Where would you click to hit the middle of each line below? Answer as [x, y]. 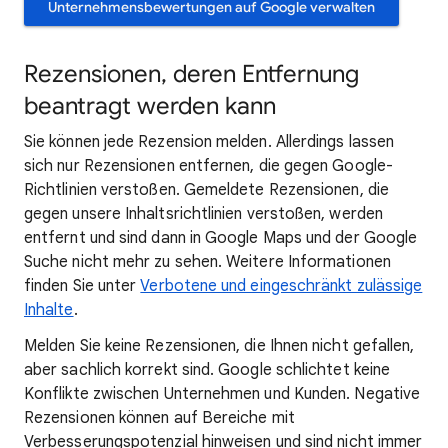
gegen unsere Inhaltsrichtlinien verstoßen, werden [203, 214]
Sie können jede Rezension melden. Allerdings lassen [209, 142]
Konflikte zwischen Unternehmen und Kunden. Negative [222, 394]
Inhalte [49, 310]
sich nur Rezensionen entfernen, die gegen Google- [208, 166]
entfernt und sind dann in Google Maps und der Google [221, 238]
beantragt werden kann [150, 106]
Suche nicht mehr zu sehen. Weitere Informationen [207, 262]
